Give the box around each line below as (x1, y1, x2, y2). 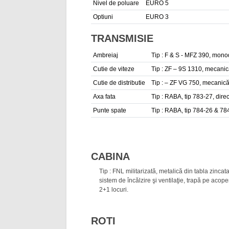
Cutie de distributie (93, 79, 145, 86)
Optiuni (93, 13, 113, 20)
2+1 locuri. (99, 186, 128, 193)
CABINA (91, 151, 130, 162)
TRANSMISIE (91, 33, 153, 44)
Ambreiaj (93, 52, 118, 59)
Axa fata (93, 93, 116, 100)
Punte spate (93, 107, 126, 114)
